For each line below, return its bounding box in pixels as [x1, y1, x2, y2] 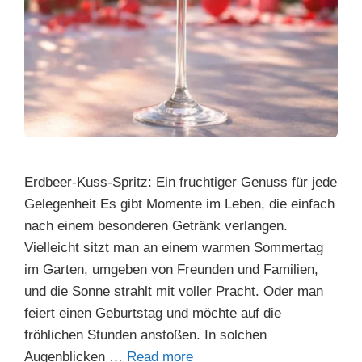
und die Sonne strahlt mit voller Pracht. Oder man [24, 284, 323, 299]
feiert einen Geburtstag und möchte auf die [24, 305, 281, 321]
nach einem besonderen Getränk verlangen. [24, 218, 288, 234]
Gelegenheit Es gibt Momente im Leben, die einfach [24, 196, 335, 212]
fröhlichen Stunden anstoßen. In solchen [24, 327, 267, 343]
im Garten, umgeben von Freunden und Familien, [24, 262, 318, 277]
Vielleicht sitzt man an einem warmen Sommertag [24, 240, 323, 255]
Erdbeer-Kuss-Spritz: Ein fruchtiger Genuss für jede [24, 175, 337, 190]
